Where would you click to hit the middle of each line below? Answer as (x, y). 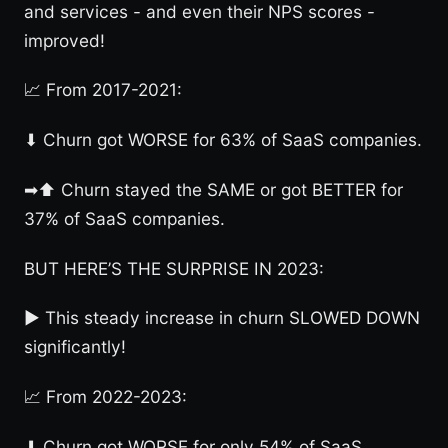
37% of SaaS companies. (124, 218)
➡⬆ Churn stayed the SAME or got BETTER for (213, 189)
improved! (64, 40)
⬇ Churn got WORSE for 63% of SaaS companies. (223, 140)
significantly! (75, 347)
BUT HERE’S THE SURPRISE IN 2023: (174, 268)
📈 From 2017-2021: (103, 90)
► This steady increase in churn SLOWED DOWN (222, 318)
